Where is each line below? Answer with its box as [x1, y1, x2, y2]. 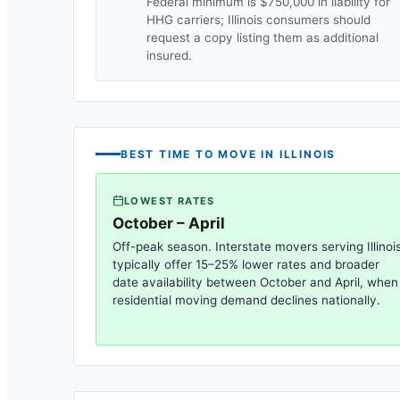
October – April [112, 213, 225, 232]
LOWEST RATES [124, 194, 215, 207]
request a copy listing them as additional [146, 30, 379, 45]
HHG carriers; [146, 12, 228, 27]
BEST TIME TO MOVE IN [121, 147, 279, 161]
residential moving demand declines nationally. [112, 292, 380, 307]
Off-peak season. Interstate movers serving [112, 238, 367, 254]
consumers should [262, 12, 371, 27]
